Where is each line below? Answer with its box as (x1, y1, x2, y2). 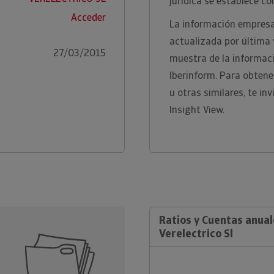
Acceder (70, 11, 106, 24)
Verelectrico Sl (159, 226, 233, 240)
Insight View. (169, 103, 224, 116)
